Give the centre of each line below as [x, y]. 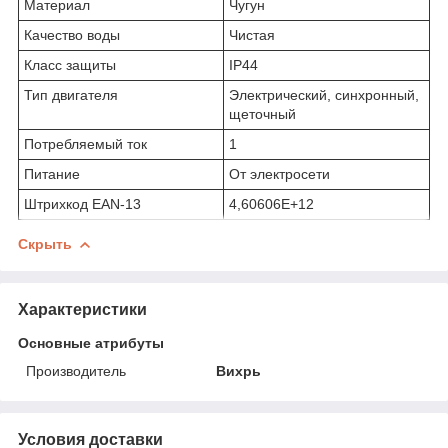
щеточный [262, 114]
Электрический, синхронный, [324, 95]
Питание [52, 174]
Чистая [252, 35]
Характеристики [82, 309]
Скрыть [45, 244]
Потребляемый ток [85, 144]
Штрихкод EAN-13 [82, 204]
